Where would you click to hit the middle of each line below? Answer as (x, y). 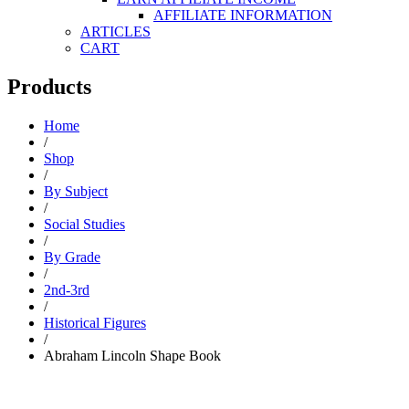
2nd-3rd (67, 289)
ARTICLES (115, 31)
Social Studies (84, 224)
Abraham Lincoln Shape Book (132, 355)
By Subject (76, 191)
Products (49, 86)
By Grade (72, 257)
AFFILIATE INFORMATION (243, 15)
